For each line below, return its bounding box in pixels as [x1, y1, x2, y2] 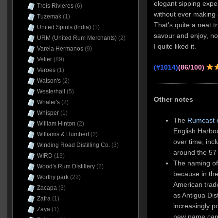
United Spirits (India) [36, 24, 91, 31]
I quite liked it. [153, 42, 196, 51]
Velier [36, 56, 52, 63]
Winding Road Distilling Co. [36, 142, 110, 148]
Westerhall [36, 88, 65, 95]
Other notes [153, 95, 193, 103]
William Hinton [36, 120, 75, 127]
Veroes [36, 67, 55, 73]
